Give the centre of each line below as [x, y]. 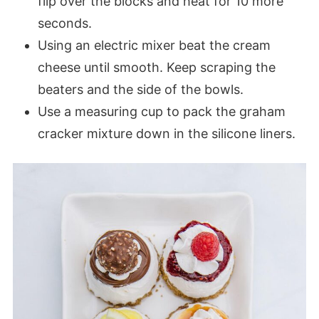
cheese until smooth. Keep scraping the [156, 68]
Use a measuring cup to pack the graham [161, 112]
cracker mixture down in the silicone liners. [166, 134]
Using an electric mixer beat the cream [154, 46]
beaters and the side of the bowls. [140, 90]
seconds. [64, 23]
